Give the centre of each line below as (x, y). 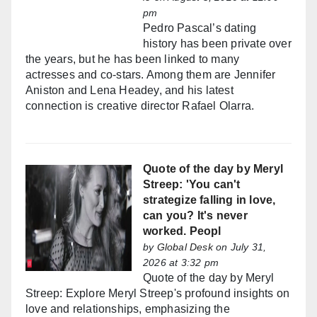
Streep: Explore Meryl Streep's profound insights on (158, 294)
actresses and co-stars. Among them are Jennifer (151, 75)
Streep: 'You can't (192, 185)
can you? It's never (195, 216)
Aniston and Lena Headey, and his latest (129, 91)
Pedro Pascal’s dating (200, 28)
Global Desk (185, 247)
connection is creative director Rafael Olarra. (140, 106)
